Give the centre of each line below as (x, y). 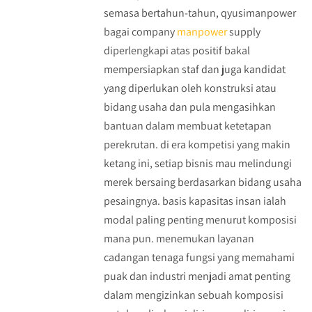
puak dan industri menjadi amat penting (197, 276)
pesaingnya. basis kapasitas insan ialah (195, 201)
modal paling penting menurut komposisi (200, 220)
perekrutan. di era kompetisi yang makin (197, 145)
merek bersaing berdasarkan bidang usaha (202, 182)
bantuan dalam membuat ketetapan (187, 126)
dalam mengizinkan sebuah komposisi (193, 295)
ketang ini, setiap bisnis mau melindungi (197, 164)
